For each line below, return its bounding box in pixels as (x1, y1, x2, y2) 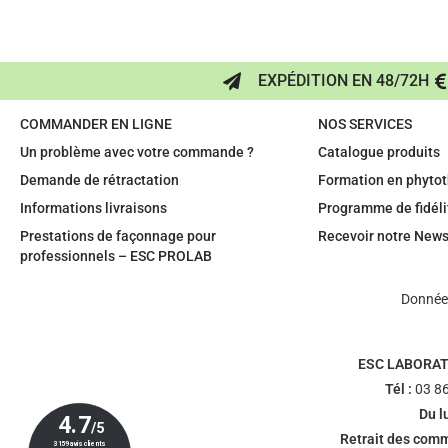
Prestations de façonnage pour (20, 228, 216, 245)
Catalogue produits (317, 144, 440, 161)
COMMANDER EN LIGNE (20, 116, 172, 133)
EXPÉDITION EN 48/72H (258, 71, 429, 91)
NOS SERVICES (317, 116, 412, 133)
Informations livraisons (20, 200, 167, 217)
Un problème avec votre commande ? (20, 144, 254, 161)
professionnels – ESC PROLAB (20, 248, 212, 265)
